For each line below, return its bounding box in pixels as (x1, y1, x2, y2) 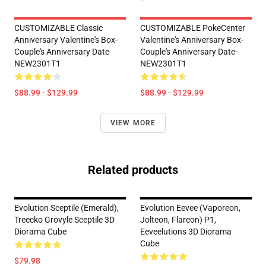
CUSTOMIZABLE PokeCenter (140, 23, 245, 33)
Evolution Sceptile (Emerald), (14, 203, 119, 213)
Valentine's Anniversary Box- (140, 35, 243, 45)
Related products (88, 163, 178, 178)
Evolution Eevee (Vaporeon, (140, 203, 240, 213)
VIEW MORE (110, 119, 156, 128)
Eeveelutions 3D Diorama (140, 227, 232, 237)
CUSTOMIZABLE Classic (14, 23, 103, 33)
